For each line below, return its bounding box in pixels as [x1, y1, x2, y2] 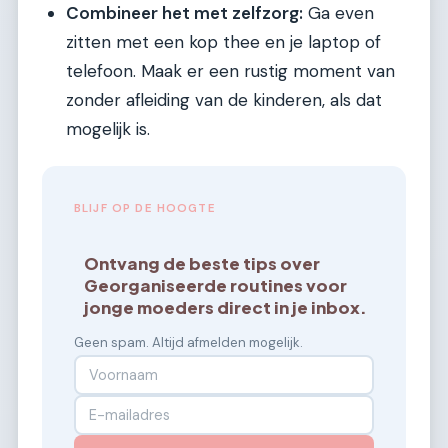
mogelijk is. [66, 118, 150, 141]
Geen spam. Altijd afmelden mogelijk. [74, 334, 303, 352]
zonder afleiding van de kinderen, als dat [66, 89, 382, 112]
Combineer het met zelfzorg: [66, 2, 303, 25]
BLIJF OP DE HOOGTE [74, 201, 216, 217]
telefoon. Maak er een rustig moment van [66, 60, 395, 83]
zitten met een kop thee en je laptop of [66, 31, 381, 54]
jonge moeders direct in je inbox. [84, 297, 368, 319]
